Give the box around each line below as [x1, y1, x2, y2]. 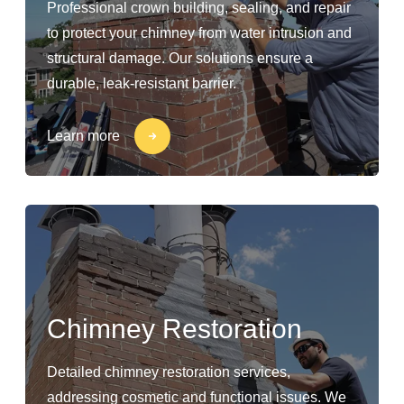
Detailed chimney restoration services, [47, 364, 290, 380]
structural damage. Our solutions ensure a [47, 50, 313, 66]
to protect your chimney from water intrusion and [47, 25, 352, 41]
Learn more [47, 128, 120, 143]
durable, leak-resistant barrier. [47, 76, 236, 91]
